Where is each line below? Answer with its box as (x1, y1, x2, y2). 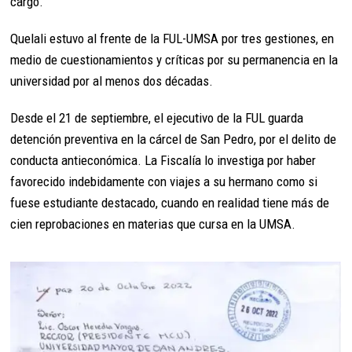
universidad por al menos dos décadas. (10, 73, 214, 90)
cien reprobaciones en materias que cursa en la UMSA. (10, 216, 296, 233)
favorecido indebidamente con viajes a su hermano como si (10, 174, 318, 190)
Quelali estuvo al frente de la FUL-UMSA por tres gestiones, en (10, 31, 335, 47)
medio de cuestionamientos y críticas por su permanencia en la (10, 52, 339, 68)
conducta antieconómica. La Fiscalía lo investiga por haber (10, 152, 317, 169)
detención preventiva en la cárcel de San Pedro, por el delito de (10, 131, 337, 148)
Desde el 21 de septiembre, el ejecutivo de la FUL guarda (10, 110, 304, 126)
